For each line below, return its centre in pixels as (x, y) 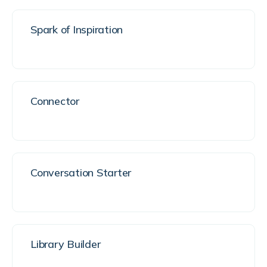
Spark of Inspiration (77, 30)
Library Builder (66, 244)
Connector (55, 101)
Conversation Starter (81, 173)
